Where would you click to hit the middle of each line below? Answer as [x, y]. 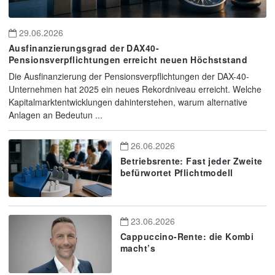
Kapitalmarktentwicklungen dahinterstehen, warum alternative [128, 102]
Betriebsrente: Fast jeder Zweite [192, 161]
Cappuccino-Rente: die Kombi [187, 237]
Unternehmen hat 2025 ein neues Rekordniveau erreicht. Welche [135, 89]
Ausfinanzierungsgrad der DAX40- [84, 48]
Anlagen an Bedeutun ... [56, 114]
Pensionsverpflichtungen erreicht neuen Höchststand [128, 59]
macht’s [138, 248]
